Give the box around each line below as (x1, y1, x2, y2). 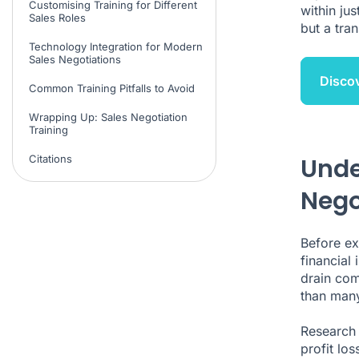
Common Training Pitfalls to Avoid (29, 81, 195, 95)
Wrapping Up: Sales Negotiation (29, 110, 188, 123)
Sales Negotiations (29, 52, 121, 66)
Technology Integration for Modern (29, 39, 203, 53)
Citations (29, 151, 72, 165)
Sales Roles (29, 10, 86, 24)
